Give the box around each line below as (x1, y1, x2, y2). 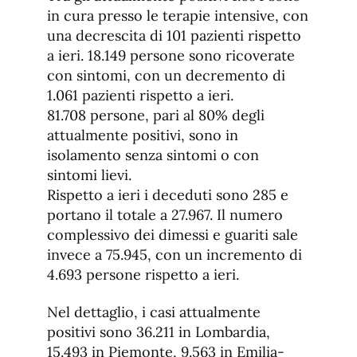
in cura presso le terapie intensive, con (47, 6, 308, 25)
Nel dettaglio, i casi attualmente (47, 303, 261, 322)
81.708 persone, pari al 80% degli (47, 106, 265, 125)
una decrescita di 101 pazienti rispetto (47, 26, 301, 45)
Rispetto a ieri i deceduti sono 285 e (47, 186, 288, 205)
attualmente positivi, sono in (47, 126, 238, 145)
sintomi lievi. (47, 166, 131, 185)
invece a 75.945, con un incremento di (47, 245, 302, 265)
